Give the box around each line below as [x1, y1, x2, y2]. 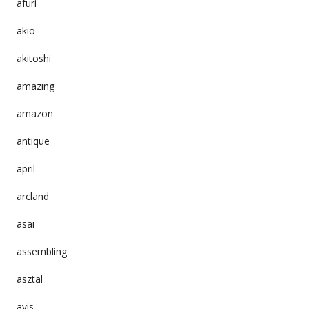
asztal [16, 272, 43, 286]
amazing [16, 79, 54, 92]
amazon [16, 106, 53, 120]
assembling [16, 244, 67, 258]
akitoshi [16, 51, 51, 65]
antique [16, 134, 50, 148]
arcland [16, 189, 49, 203]
